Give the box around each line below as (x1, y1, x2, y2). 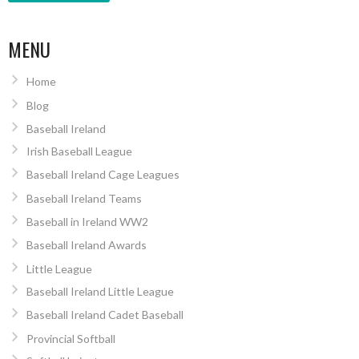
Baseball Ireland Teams (26, 191, 142, 205)
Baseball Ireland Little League (26, 284, 174, 298)
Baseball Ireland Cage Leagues (26, 167, 179, 182)
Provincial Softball (26, 331, 115, 345)
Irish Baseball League (26, 143, 132, 158)
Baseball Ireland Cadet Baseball (26, 308, 184, 322)
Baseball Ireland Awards (26, 238, 147, 252)
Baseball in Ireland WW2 (26, 215, 148, 229)
